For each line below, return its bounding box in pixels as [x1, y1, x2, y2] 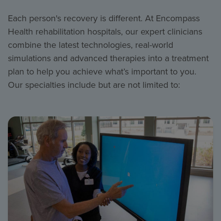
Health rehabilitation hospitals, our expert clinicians [8, 25, 202, 38]
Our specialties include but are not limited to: [8, 78, 180, 92]
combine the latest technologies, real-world [8, 38, 173, 52]
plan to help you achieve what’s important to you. [8, 65, 196, 78]
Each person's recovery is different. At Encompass [8, 12, 200, 25]
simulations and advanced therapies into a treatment [8, 52, 209, 65]
